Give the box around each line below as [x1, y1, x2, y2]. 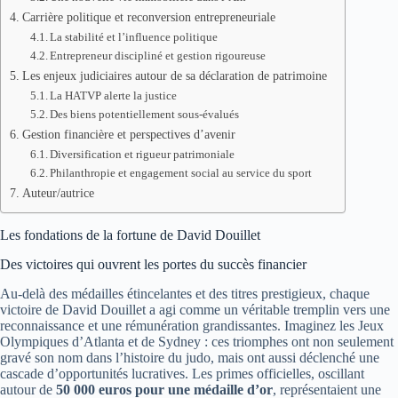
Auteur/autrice [21, 186, 94, 200]
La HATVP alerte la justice [50, 89, 178, 102]
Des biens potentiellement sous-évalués [50, 107, 240, 121]
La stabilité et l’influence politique [50, 30, 219, 44]
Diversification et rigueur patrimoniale [50, 147, 235, 161]
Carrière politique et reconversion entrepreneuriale [21, 10, 275, 24]
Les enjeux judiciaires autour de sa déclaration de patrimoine [21, 68, 327, 83]
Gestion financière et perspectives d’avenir [21, 127, 235, 141]
